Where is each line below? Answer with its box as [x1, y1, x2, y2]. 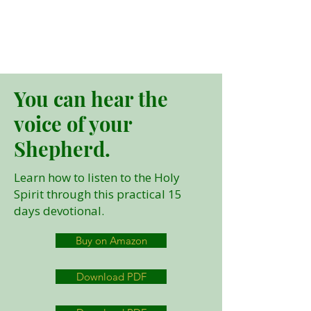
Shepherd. [14, 135, 110, 162]
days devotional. [14, 202, 104, 219]
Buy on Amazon [75, 233, 147, 247]
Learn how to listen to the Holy [14, 169, 180, 185]
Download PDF [76, 269, 146, 283]
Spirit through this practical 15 [14, 185, 182, 202]
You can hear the [14, 85, 168, 112]
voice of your [14, 110, 132, 137]
